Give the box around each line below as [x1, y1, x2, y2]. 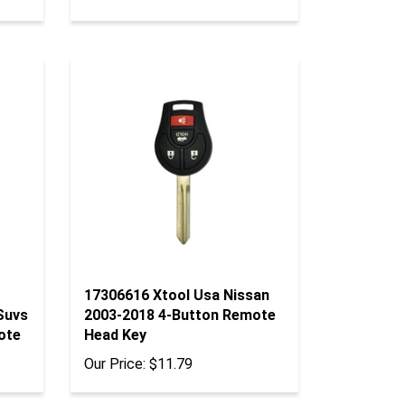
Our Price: [84, 328, 146, 346]
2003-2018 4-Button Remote [84, 279, 277, 297]
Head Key [84, 299, 147, 317]
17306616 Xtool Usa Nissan [84, 259, 270, 278]
